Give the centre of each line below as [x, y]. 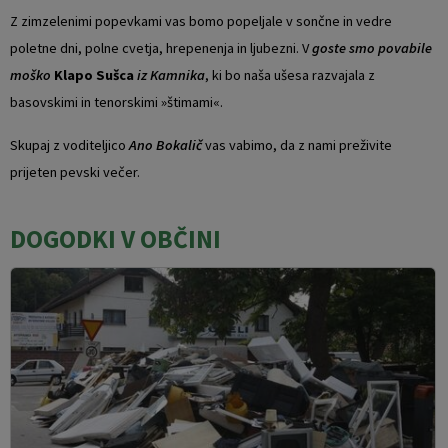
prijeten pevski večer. [75, 171]
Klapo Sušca [94, 74]
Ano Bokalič [165, 144]
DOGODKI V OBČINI [115, 238]
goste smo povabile [372, 47]
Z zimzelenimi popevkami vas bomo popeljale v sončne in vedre [201, 20]
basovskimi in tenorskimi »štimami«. [116, 101]
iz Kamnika [171, 74]
